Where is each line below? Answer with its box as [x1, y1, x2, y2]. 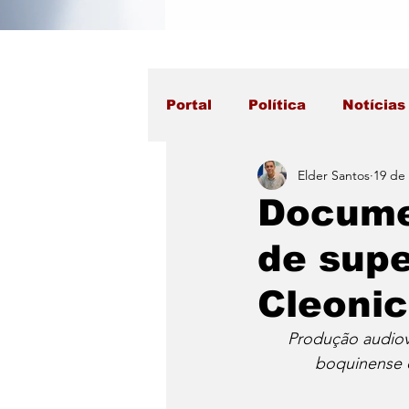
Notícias [342, 97, 405, 112]
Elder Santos [298, 166, 370, 184]
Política [248, 97, 306, 112]
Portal [166, 97, 212, 112]
